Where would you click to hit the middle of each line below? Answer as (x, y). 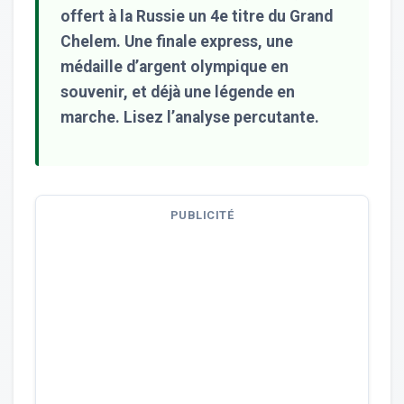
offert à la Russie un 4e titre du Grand (197, 17)
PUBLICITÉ (202, 216)
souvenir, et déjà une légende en (178, 92)
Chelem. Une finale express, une (177, 42)
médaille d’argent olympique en (174, 67)
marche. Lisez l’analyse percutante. (190, 118)
